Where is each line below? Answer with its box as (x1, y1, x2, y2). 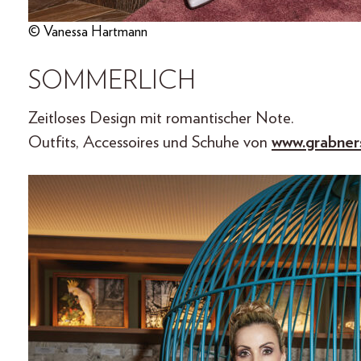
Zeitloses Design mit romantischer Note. (28, 110, 294, 127)
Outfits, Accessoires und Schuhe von (28, 134, 272, 151)
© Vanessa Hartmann (28, 25, 147, 40)
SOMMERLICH (28, 68, 196, 94)
